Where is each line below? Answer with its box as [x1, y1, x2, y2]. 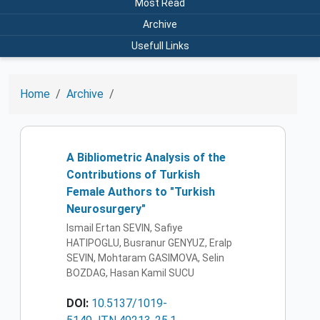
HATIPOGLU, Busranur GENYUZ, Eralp [66, 237, 232, 249]
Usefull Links [131, 39, 189, 51]
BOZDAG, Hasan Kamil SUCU [66, 267, 194, 279]
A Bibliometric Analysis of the [66, 150, 226, 164]
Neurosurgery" [66, 201, 146, 216]
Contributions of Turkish [66, 167, 200, 181]
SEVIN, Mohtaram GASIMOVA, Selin [66, 252, 224, 264]
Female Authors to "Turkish [66, 184, 215, 199]
